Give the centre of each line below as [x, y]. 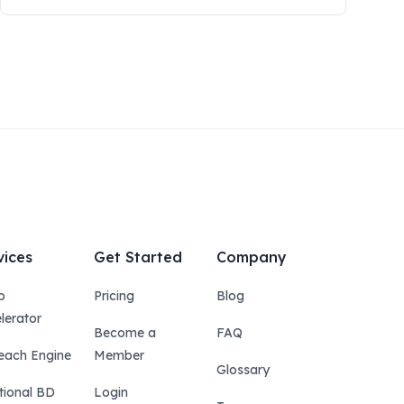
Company [252, 257]
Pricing [114, 296]
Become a [125, 333]
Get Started [138, 257]
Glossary [243, 370]
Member [119, 355]
